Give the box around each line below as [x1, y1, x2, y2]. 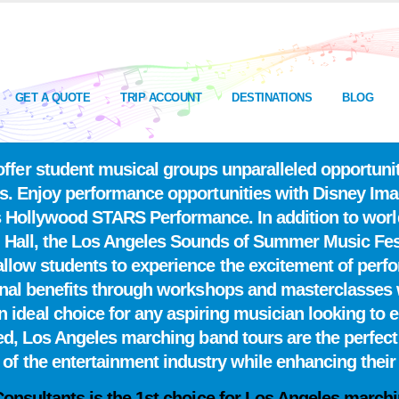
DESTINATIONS [232, 90, 312, 104]
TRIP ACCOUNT [120, 90, 201, 104]
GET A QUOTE [14, 90, 90, 104]
